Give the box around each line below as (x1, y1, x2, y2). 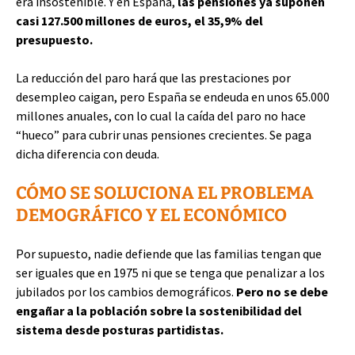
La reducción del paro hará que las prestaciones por (16, 70, 291, 86)
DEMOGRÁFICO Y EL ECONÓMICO (16, 204, 287, 226)
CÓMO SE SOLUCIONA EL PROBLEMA (16, 182, 314, 204)
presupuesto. (16, 32, 95, 48)
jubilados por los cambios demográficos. (16, 284, 236, 300)
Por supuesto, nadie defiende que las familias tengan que (16, 246, 322, 261)
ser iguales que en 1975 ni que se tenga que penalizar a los (16, 265, 325, 281)
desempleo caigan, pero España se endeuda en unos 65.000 (16, 89, 330, 105)
